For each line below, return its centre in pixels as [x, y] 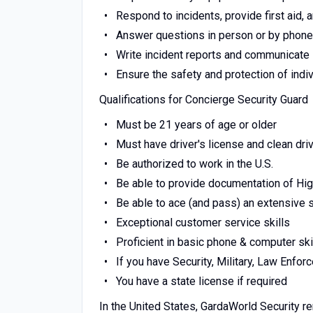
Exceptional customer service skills [203, 223]
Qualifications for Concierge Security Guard [204, 100]
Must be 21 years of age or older [196, 125]
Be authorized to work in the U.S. [194, 164]
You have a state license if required [201, 281]
